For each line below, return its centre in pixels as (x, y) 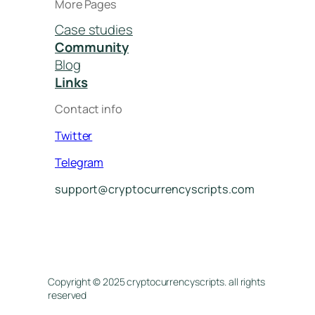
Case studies (94, 30)
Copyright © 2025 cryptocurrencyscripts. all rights (156, 281)
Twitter (74, 135)
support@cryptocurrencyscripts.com (155, 189)
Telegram (79, 163)
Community (92, 47)
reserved (67, 295)
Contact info (89, 109)
